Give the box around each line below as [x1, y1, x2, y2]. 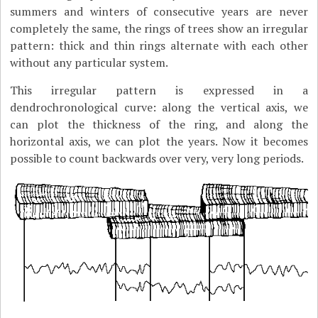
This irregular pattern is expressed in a [10, 82, 308, 98]
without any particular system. [10, 55, 169, 70]
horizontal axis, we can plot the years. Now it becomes [10, 133, 308, 149]
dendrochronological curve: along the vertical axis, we [10, 99, 308, 115]
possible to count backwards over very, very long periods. [10, 150, 305, 166]
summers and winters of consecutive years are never [10, 4, 308, 19]
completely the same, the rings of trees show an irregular [10, 21, 308, 36]
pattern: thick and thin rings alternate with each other [10, 38, 308, 53]
